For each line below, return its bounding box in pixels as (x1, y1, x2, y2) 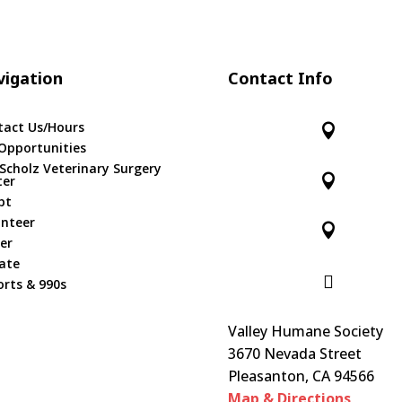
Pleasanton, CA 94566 (227, 366, 374, 387)
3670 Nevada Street (227, 344, 362, 364)
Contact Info (227, 66, 333, 89)
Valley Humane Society (227, 321, 383, 342)
